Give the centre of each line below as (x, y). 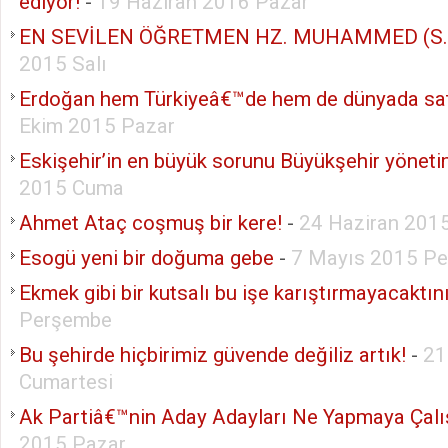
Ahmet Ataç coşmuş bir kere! (150, 222)
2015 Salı (63, 63)
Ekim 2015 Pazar (97, 125)
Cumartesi (66, 381)
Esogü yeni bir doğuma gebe (146, 257)
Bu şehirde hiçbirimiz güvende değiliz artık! (212, 354)
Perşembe (65, 319)
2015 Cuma (71, 187)
